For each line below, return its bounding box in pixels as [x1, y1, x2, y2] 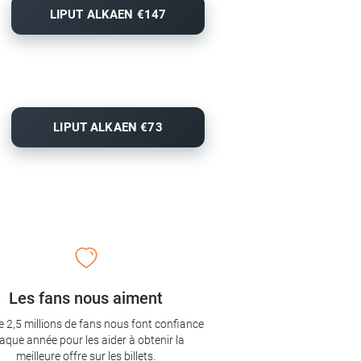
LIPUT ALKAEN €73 [53, 120, 163, 135]
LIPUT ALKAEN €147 [49, 7, 167, 23]
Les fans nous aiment [9, 288, 164, 309]
